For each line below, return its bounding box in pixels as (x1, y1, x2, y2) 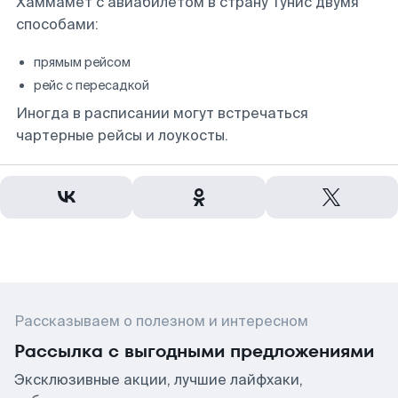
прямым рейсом (34, 54, 131, 70)
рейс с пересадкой (34, 77, 149, 93)
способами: (16, 15, 99, 34)
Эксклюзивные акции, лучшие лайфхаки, (14, 370, 303, 389)
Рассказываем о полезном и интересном (14, 312, 308, 330)
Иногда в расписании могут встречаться (16, 104, 308, 123)
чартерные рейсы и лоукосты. (16, 126, 228, 145)
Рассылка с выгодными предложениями (14, 338, 374, 363)
